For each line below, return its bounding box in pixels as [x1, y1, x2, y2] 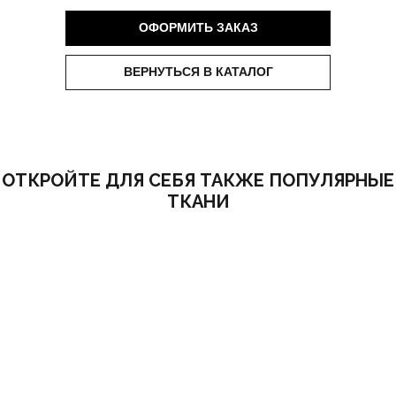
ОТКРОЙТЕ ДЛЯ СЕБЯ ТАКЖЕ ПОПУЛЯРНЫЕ [2, 170, 394, 191]
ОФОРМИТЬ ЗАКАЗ [138, 20, 258, 34]
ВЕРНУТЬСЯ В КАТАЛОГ [123, 65, 273, 79]
